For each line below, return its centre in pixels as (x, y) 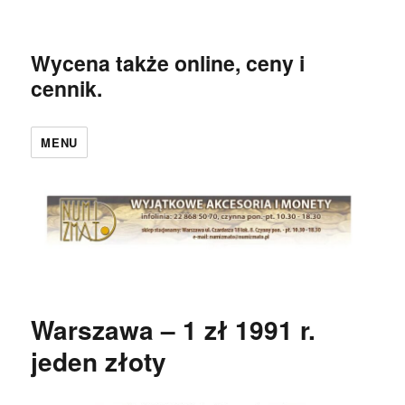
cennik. (67, 88)
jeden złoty (99, 362)
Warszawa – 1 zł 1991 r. (174, 330)
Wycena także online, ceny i (168, 63)
